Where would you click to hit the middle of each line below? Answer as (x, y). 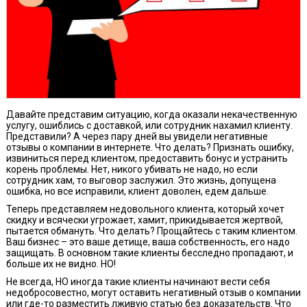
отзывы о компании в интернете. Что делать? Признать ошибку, (150, 148)
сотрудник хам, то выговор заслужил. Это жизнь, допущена (141, 181)
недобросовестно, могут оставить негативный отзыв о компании (153, 293)
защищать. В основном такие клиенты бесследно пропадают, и (150, 253)
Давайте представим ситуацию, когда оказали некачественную (152, 115)
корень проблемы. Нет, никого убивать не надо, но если (132, 170)
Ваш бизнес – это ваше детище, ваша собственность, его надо (148, 242)
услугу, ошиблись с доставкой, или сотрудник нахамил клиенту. (149, 126)
